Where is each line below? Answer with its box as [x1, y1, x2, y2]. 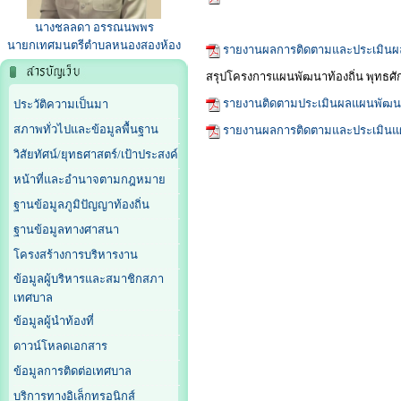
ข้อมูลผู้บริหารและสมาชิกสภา [13, 272, 164, 286]
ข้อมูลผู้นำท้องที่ [13, 314, 94, 328]
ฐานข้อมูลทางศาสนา [13, 223, 119, 237]
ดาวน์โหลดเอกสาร [13, 339, 107, 354]
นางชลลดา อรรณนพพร [34, 21, 154, 35]
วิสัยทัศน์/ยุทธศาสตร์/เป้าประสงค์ [13, 148, 178, 162]
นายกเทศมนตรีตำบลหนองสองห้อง [7, 38, 181, 53]
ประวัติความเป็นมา [13, 98, 108, 112]
